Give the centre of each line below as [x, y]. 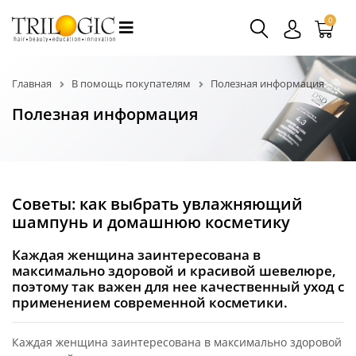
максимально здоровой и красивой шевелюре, [174, 270]
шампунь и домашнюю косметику [151, 222]
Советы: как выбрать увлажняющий [157, 203]
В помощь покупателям [131, 83]
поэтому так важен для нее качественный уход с [178, 286]
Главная [32, 83]
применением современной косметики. [150, 302]
